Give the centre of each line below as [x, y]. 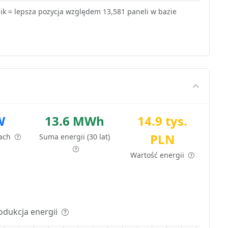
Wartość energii [159, 155]
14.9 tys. [163, 121]
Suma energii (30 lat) [75, 136]
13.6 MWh [75, 121]
